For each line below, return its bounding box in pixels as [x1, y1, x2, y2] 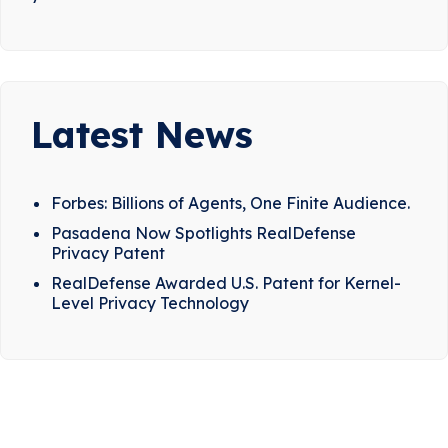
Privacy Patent [51, 243, 165, 264]
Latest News [31, 112, 253, 158]
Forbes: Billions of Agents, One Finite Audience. [51, 193, 410, 214]
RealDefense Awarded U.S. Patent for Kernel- [51, 273, 401, 294]
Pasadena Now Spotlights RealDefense [51, 223, 356, 244]
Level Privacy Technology [51, 293, 249, 314]
